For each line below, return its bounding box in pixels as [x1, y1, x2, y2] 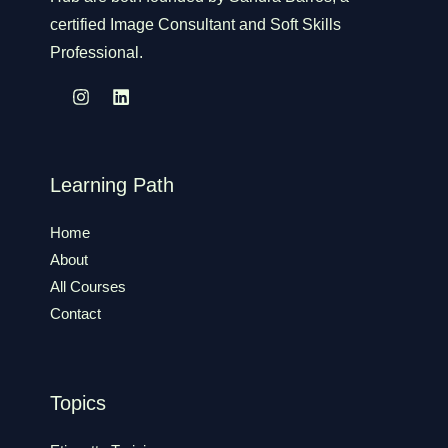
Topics [50, 391, 106, 414]
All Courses [50, 278, 126, 295]
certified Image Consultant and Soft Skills [50, 16, 341, 34]
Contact [50, 305, 101, 322]
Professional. [50, 44, 143, 62]
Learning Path [50, 173, 174, 196]
